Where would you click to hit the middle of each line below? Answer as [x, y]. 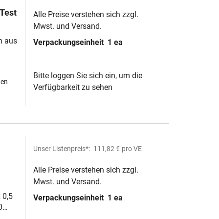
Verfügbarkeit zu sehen [73, 87]
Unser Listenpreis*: [62, 149]
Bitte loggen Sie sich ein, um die [88, 76]
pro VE [132, 149]
